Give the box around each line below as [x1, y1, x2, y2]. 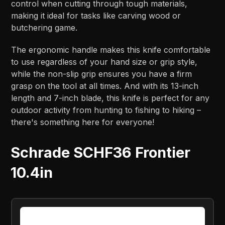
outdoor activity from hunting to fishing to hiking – [11, 105, 201, 116]
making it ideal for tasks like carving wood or [11, 11, 181, 21]
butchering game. [11, 23, 78, 33]
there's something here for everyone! [11, 117, 155, 128]
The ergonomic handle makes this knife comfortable [11, 45, 211, 55]
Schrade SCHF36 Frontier [11, 144, 191, 162]
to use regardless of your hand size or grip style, [11, 57, 198, 67]
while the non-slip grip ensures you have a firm [11, 69, 192, 79]
